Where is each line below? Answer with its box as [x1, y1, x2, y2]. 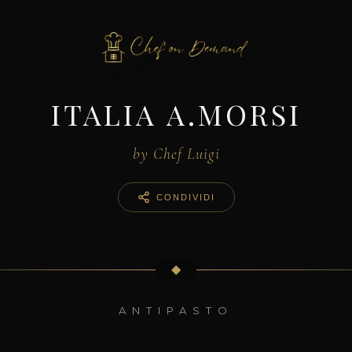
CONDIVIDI [156, 192, 215, 202]
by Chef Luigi [132, 145, 220, 163]
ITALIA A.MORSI [50, 95, 302, 133]
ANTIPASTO [119, 304, 233, 317]
